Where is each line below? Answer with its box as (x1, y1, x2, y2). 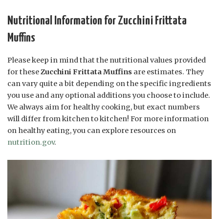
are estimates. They (132, 67, 204, 76)
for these (7, 67, 41, 76)
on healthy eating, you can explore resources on (7, 126, 176, 135)
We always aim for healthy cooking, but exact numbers (7, 102, 200, 111)
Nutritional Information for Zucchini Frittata (7, 15, 187, 27)
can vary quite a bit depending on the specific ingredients (7, 79, 211, 88)
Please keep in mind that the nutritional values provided (7, 55, 206, 65)
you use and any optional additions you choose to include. (7, 90, 210, 100)
